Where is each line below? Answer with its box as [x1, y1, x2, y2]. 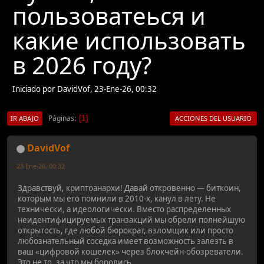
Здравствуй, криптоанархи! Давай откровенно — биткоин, [18, 182, 241, 193]
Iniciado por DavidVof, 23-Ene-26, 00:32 [12, 84, 157, 95]
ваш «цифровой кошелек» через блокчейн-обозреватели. [18, 246, 243, 257]
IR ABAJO [11, 114, 39, 123]
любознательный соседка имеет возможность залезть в [18, 235, 233, 246]
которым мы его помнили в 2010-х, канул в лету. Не [18, 193, 216, 204]
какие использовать [12, 24, 246, 57]
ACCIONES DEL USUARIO [175, 114, 252, 123]
